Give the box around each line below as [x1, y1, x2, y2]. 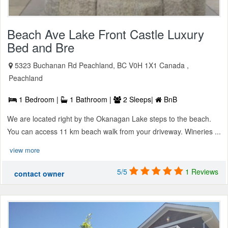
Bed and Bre [7, 38, 74, 56]
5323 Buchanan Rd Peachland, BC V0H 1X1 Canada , [15, 60, 189, 71]
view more [10, 145, 40, 155]
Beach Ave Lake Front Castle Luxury [7, 25, 204, 43]
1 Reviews [185, 166, 218, 177]
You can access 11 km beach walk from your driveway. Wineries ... [7, 126, 221, 137]
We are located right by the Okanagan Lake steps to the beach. [7, 113, 211, 124]
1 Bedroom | [17, 94, 61, 105]
